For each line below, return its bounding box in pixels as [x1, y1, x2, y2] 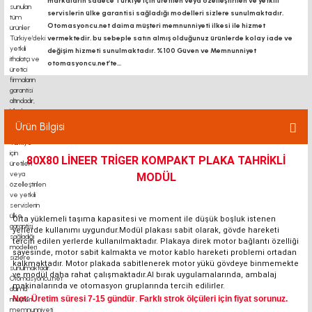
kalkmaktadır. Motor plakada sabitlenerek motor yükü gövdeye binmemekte [13, 259, 299, 268]
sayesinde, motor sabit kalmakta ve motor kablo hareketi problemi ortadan [13, 248, 297, 257]
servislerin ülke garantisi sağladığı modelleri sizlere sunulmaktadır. [47, 8, 283, 17]
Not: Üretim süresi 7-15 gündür [13, 294, 135, 304]
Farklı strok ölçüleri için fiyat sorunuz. [139, 294, 288, 304]
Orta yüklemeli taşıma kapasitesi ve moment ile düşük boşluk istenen [13, 214, 276, 224]
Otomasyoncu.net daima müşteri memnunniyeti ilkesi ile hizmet [47, 21, 265, 30]
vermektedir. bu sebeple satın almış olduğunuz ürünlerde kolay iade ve [47, 33, 292, 42]
